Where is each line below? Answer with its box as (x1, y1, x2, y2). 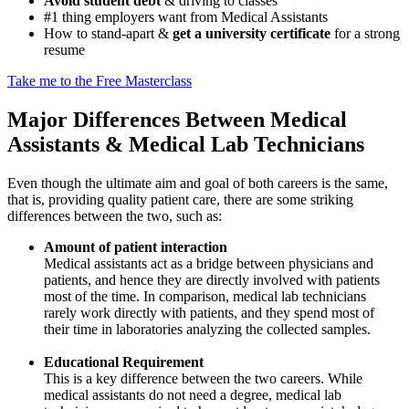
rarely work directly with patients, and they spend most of (44, 304, 374, 320)
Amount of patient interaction (44, 238, 227, 255)
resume (44, 41, 85, 58)
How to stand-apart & (44, 25, 173, 41)
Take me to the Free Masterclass (7, 72, 192, 89)
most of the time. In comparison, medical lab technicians (44, 288, 366, 304)
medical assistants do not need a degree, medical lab (44, 386, 341, 403)
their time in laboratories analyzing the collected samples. (44, 320, 371, 337)
